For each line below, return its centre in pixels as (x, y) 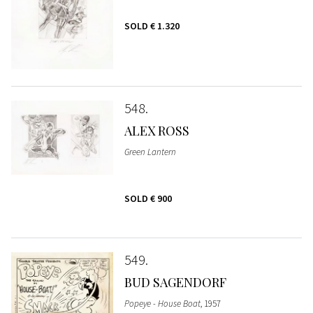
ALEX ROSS (156, 131)
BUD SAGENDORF (175, 283)
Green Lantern (150, 152)
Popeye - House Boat (162, 304)
